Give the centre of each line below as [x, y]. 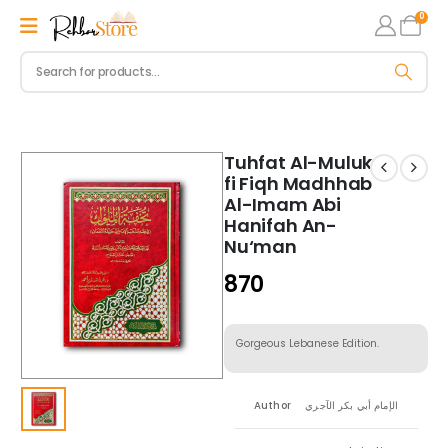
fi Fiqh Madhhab [298, 183]
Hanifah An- [281, 225]
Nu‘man [260, 246]
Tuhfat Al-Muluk [298, 162]
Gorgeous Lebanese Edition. [307, 344]
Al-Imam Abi [283, 204]
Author [272, 405]
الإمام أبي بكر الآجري [351, 405]
